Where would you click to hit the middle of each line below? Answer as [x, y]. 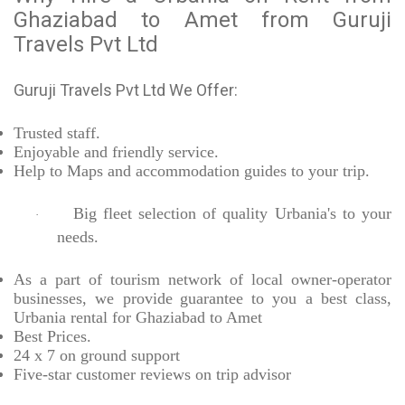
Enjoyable [47, 152]
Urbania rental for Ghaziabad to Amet [138, 318]
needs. [78, 237]
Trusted [38, 133]
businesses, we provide [93, 299]
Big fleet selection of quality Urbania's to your [232, 214]
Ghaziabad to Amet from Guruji [202, 20]
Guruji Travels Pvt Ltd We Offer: [126, 90]
